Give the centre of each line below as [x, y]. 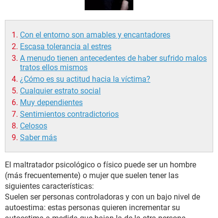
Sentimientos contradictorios [69, 114]
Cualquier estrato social [60, 91]
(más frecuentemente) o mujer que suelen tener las [92, 176]
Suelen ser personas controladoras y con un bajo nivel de [102, 197]
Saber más [38, 138]
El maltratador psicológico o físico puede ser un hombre [100, 165]
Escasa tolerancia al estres [66, 47]
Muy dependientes [51, 103]
